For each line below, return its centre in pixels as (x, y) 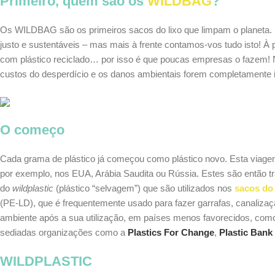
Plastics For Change (171, 232)
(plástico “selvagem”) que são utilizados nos (144, 188)
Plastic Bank (246, 232)
